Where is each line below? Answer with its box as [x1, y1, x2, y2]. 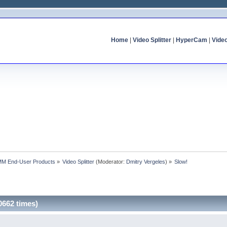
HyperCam [175, 36, 207, 44]
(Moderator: [94, 158, 127, 165]
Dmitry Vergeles [126, 158, 166, 165]
